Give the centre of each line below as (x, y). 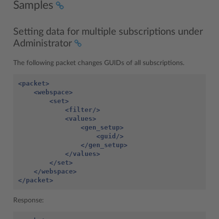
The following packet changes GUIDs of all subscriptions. (99, 63)
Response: (29, 200)
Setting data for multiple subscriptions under (108, 32)
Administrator (43, 43)
